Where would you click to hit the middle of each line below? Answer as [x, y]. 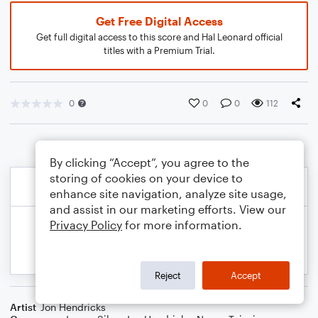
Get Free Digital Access [159, 21]
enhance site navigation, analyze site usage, [168, 193]
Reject [168, 275]
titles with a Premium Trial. [159, 50]
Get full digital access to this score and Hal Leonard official [159, 37]
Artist [23, 307]
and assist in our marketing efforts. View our [168, 209]
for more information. [182, 225]
